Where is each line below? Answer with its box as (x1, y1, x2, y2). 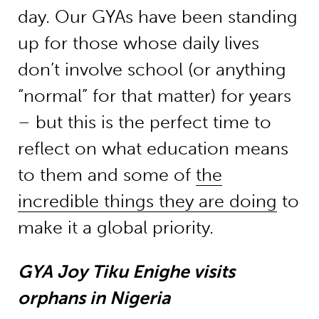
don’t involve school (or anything (17, 59, 286, 80)
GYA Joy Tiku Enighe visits (17, 261, 235, 283)
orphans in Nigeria (17, 288, 170, 309)
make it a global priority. (17, 217, 214, 239)
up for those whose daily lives (17, 33, 259, 54)
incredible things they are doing (17, 191, 277, 212)
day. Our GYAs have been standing (17, 6, 298, 28)
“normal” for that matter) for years (17, 85, 291, 107)
